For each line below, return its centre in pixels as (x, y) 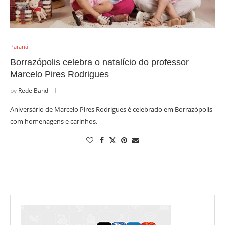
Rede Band (33, 91)
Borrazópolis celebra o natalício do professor (99, 62)
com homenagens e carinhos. (54, 121)
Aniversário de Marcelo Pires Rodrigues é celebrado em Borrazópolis (111, 109)
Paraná (19, 46)
